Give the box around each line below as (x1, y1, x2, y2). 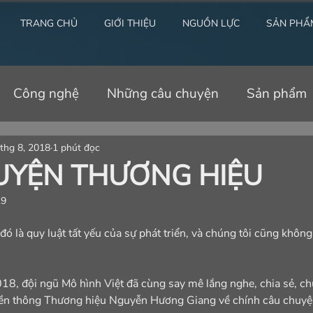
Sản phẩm (247, 84, 307, 103)
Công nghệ (13, 84, 79, 103)
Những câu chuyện (107, 84, 219, 103)
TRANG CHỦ (20, 17, 78, 30)
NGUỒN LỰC (182, 17, 240, 30)
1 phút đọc (52, 140, 100, 154)
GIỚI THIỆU (104, 17, 156, 30)
